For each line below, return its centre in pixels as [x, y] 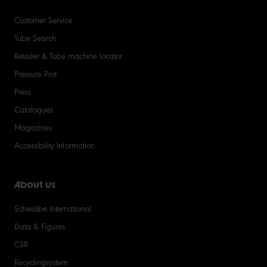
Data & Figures [40, 226]
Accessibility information [55, 145]
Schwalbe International [53, 208]
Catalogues [34, 109]
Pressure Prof [36, 73]
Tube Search [35, 37]
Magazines [33, 127]
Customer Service [43, 19]
